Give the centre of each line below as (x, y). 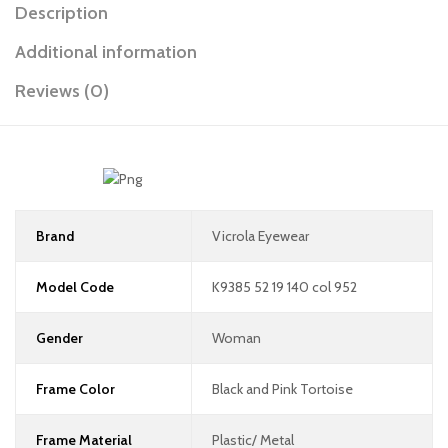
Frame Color (75, 388)
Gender (59, 337)
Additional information (106, 52)
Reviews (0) (62, 91)
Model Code (74, 286)
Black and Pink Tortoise (282, 388)
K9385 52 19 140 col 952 (284, 286)
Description (61, 13)
